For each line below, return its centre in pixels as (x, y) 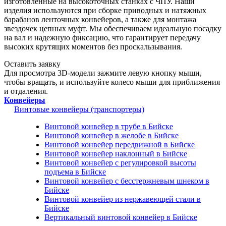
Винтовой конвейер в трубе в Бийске (109, 126)
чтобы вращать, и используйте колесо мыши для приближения (112, 82)
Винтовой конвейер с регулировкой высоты (120, 162)
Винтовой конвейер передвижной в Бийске (120, 144)
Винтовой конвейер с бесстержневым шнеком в (127, 181)
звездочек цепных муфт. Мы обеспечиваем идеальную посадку (113, 28)
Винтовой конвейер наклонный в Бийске (116, 153)
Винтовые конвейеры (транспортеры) (79, 109)
